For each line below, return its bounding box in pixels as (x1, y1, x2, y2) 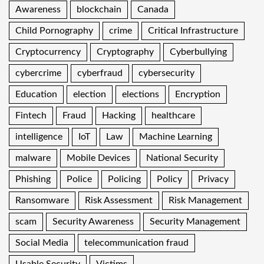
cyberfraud (77, 68, 123, 78)
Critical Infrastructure (148, 26, 238, 36)
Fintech (15, 111, 47, 121)
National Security (146, 153, 218, 163)
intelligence (15, 132, 62, 142)
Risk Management (169, 196, 242, 206)
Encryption (175, 90, 220, 100)
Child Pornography (15, 26, 93, 36)
